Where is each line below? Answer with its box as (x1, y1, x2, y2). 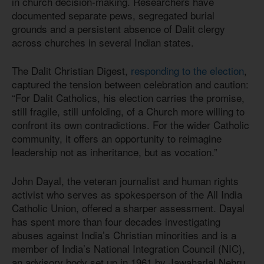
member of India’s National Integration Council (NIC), (12, 240, 245, 256)
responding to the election (131, 63, 244, 78)
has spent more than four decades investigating (12, 213, 220, 229)
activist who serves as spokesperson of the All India (12, 186, 242, 202)
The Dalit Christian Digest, (12, 63, 131, 78)
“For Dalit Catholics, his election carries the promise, (12, 90, 245, 105)
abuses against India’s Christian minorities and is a (12, 227, 236, 242)
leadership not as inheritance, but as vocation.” (12, 144, 217, 160)
